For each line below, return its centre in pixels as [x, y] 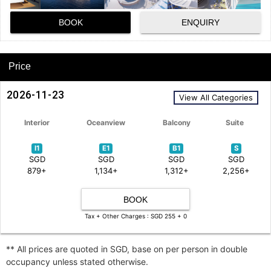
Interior [37, 122]
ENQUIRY [201, 22]
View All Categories [216, 97]
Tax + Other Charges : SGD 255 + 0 [135, 216]
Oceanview [106, 122]
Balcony [176, 122]
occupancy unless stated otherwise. [77, 262]
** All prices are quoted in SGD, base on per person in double [127, 249]
